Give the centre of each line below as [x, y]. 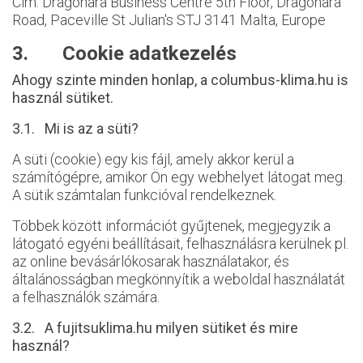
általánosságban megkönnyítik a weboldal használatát [179, 279]
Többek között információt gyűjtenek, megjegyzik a [171, 226]
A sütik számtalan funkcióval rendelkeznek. [144, 195]
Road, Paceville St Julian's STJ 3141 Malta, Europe [169, 20]
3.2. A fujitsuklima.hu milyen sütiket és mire [155, 328]
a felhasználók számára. [86, 297]
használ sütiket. [63, 98]
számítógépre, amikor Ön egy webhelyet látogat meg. [179, 177]
